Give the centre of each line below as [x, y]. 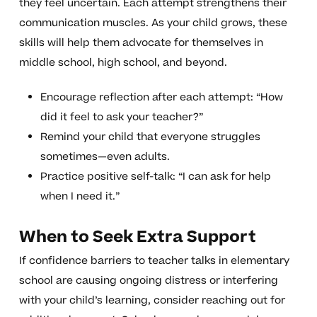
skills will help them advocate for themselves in [141, 43]
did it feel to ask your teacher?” [122, 117]
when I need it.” [80, 197]
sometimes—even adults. [105, 157]
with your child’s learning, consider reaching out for [152, 301]
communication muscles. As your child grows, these [153, 23]
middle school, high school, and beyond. [123, 63]
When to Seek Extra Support [137, 237]
